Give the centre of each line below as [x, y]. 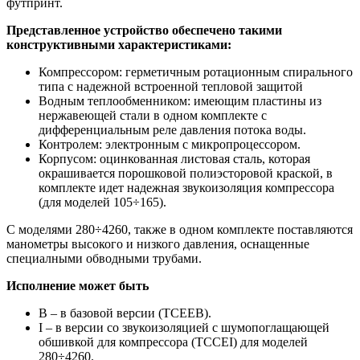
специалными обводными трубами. [104, 258]
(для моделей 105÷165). [102, 202]
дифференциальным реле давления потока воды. [172, 129]
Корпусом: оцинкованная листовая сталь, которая [174, 158]
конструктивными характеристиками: [119, 44]
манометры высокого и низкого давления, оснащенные [158, 243]
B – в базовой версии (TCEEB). [125, 313]
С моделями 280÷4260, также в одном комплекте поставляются [180, 229]
